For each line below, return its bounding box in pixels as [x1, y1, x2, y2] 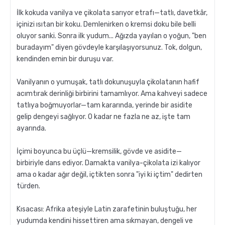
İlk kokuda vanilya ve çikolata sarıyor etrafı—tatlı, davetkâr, [17, 9, 207, 18]
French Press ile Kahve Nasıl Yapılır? [61, 142, 164, 149]
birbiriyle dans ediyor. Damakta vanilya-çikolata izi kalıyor [17, 159, 200, 168]
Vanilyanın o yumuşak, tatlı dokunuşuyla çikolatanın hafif [17, 78, 199, 87]
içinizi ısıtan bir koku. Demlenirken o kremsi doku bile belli [17, 20, 196, 29]
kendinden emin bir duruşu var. [17, 55, 114, 64]
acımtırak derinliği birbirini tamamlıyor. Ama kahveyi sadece [17, 89, 207, 98]
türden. [17, 182, 40, 191]
